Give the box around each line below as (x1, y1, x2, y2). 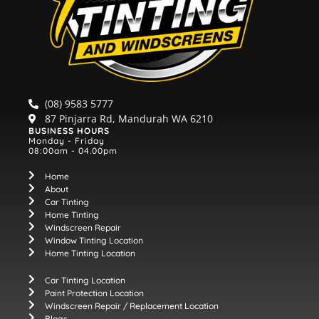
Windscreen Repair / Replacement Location (44, 300, 219, 312)
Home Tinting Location (44, 248, 135, 259)
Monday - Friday (28, 135, 105, 147)
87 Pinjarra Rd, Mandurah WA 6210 (44, 112, 213, 126)
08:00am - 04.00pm (28, 145, 117, 157)
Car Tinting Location (44, 275, 125, 286)
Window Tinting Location (44, 235, 143, 246)
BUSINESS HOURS (28, 125, 110, 137)
